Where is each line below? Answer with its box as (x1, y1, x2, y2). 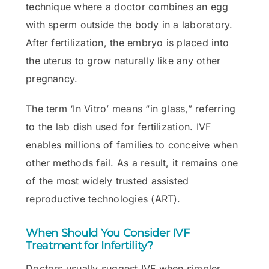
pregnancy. (26, 73, 78, 85)
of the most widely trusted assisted (26, 175, 189, 187)
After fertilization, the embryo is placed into (26, 37, 229, 49)
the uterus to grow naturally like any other (26, 55, 221, 67)
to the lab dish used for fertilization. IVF (26, 121, 211, 133)
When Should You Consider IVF (26, 226, 190, 240)
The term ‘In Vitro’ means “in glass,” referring (26, 103, 236, 115)
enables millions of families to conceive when (26, 139, 238, 151)
